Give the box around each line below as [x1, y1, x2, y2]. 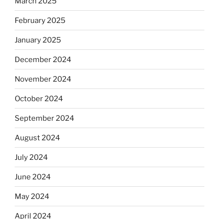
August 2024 [15, 133, 60, 142]
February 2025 [15, 16, 66, 25]
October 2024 [15, 94, 63, 103]
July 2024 [15, 153, 48, 162]
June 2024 [15, 172, 51, 181]
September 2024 [15, 113, 74, 123]
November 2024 [15, 74, 71, 84]
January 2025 [15, 35, 61, 44]
